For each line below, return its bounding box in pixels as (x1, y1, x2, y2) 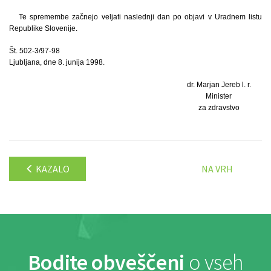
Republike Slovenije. (9, 24, 77, 33)
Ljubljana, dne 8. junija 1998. (9, 57, 105, 67)
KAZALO (34, 162, 70, 175)
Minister (206, 91, 232, 100)
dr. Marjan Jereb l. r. (186, 80, 251, 89)
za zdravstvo (198, 103, 240, 112)
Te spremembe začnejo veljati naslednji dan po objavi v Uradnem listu (19, 12, 262, 21)
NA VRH (201, 162, 233, 175)
